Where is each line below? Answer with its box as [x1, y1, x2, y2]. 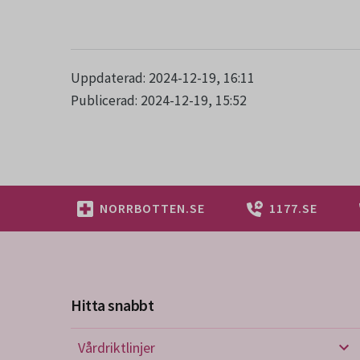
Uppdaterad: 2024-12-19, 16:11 [71, 69, 255, 87]
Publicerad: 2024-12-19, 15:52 [71, 92, 247, 109]
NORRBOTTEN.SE [100, 200, 205, 216]
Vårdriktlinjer [78, 338, 155, 357]
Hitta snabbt [71, 295, 153, 315]
